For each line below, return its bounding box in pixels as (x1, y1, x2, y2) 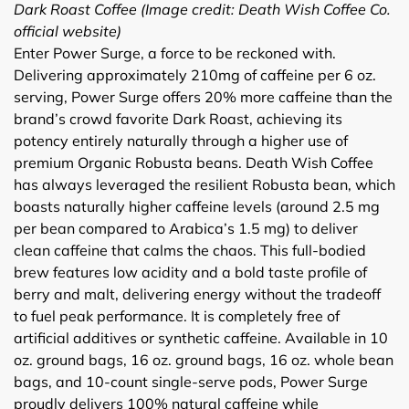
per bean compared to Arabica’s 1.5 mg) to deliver (14, 218, 358, 237)
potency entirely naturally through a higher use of (14, 131, 348, 150)
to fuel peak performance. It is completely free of (14, 306, 340, 325)
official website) (14, 21, 121, 40)
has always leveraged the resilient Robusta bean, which (14, 174, 395, 194)
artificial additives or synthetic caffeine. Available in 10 (14, 328, 388, 347)
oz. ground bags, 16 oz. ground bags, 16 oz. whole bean (14, 350, 393, 369)
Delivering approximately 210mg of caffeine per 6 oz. (14, 65, 376, 84)
